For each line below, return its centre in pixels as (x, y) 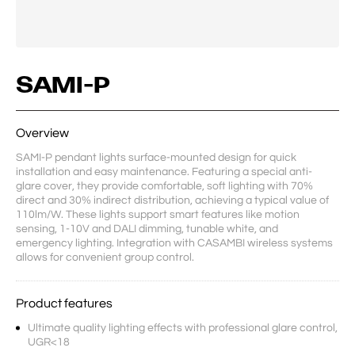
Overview (42, 133)
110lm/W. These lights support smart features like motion (159, 215)
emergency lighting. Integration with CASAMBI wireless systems (176, 243)
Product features (64, 303)
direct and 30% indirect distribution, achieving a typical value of (174, 200)
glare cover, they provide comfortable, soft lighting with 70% (166, 186)
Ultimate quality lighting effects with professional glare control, (183, 328)
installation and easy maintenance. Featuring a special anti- (164, 172)
